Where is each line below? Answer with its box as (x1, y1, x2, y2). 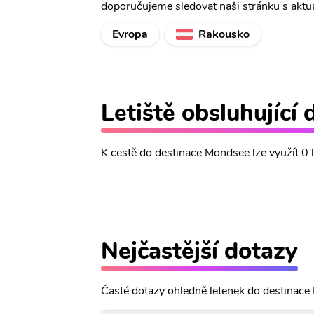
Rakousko (198, 27, 250, 42)
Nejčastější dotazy (101, 235, 298, 267)
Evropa (112, 27, 148, 42)
